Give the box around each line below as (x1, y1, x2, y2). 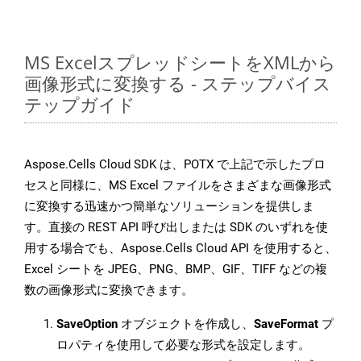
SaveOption (56, 317, 118, 332)
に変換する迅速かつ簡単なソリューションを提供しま (24, 199, 314, 214)
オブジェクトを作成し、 (118, 317, 254, 332)
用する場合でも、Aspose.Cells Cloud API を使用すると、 (24, 241, 337, 256)
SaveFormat (254, 317, 318, 332)
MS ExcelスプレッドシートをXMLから (24, 50, 336, 75)
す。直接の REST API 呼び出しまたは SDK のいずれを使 (24, 220, 328, 235)
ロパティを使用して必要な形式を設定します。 (56, 338, 310, 353)
